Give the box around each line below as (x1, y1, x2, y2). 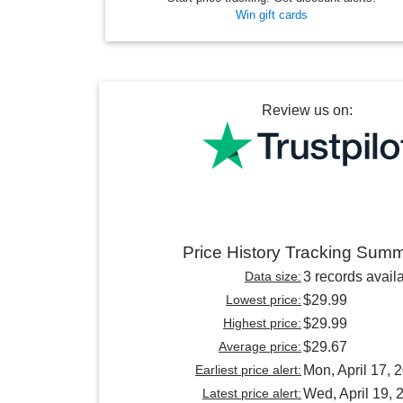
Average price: (219, 339, 301, 354)
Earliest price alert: (195, 363, 301, 378)
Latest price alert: (202, 386, 301, 401)
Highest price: (223, 316, 301, 331)
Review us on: (261, 103, 353, 119)
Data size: (245, 269, 301, 284)
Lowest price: (226, 292, 301, 308)
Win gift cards (236, 8, 308, 22)
